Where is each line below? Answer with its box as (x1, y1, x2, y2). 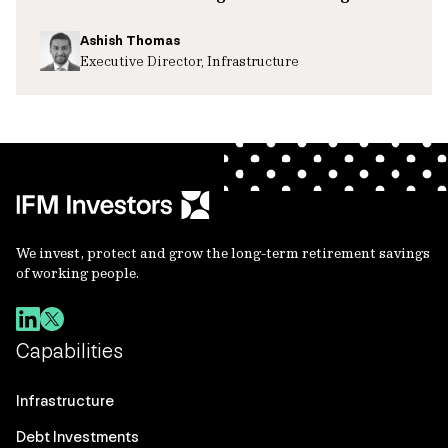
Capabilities (16, 339, 123, 363)
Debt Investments (16, 427, 139, 446)
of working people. (16, 264, 139, 282)
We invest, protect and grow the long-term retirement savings (16, 244, 430, 262)
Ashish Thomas (80, 32, 180, 49)
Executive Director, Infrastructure (80, 52, 299, 69)
